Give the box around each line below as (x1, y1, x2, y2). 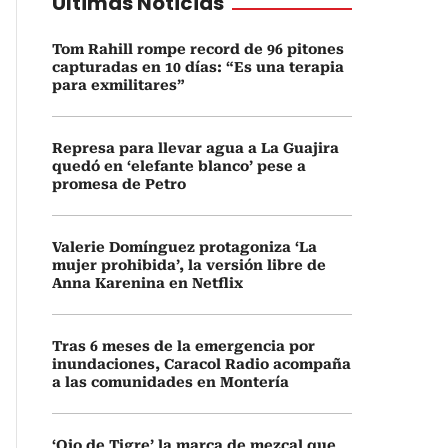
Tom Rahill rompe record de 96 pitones (52, 41, 344, 57)
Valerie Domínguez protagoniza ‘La (52, 239, 317, 255)
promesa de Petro (52, 176, 186, 192)
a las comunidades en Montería (52, 374, 289, 390)
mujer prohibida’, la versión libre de (52, 257, 326, 273)
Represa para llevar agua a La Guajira (52, 140, 339, 156)
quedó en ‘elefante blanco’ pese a (52, 158, 306, 174)
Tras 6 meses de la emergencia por (52, 338, 315, 354)
